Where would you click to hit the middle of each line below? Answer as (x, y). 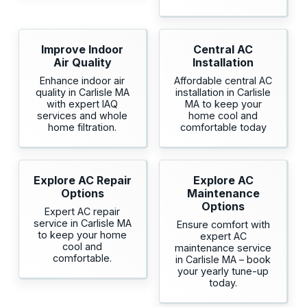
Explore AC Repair (82, 181)
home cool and (223, 116)
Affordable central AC (223, 81)
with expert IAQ (83, 104)
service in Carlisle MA (82, 223)
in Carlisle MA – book (223, 260)
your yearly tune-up (223, 271)
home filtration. (83, 127)
